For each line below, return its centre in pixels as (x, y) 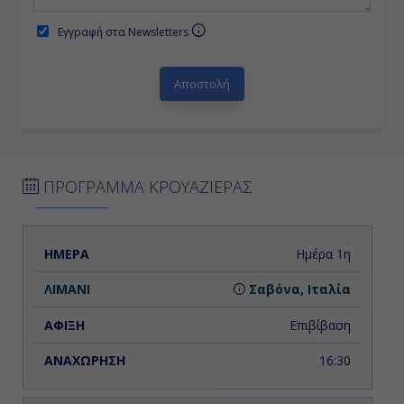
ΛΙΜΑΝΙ (142, 252)
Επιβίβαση (320, 325)
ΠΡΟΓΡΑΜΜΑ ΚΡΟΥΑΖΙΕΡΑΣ (145, 186)
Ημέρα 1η (323, 253)
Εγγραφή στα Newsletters (125, 32)
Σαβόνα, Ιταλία (298, 289)
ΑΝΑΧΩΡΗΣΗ (303, 252)
